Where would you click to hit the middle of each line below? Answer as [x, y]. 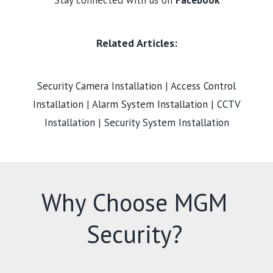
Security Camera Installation [100, 86]
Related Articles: [136, 43]
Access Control [203, 86]
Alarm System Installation [150, 104]
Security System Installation [166, 122]
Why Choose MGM [134, 202]
